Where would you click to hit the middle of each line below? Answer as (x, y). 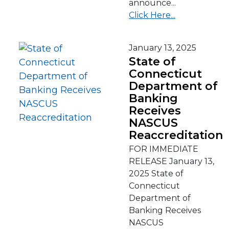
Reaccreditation (176, 135)
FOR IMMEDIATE (164, 149)
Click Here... (152, 15)
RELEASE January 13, (171, 161)
